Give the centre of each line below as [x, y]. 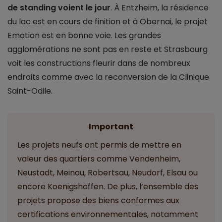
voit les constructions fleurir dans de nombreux [99, 63]
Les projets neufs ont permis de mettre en [99, 145]
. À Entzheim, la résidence [160, 8]
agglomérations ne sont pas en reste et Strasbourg [108, 50]
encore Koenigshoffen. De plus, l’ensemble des [108, 187]
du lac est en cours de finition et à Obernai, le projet [108, 22]
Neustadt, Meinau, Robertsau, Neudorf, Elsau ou [108, 173]
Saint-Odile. [30, 91]
